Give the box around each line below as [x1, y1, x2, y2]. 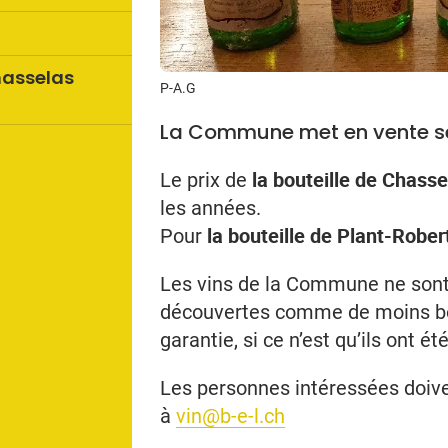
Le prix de [160, 167, 252, 192]
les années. [160, 195, 261, 220]
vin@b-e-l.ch [176, 403, 285, 428]
